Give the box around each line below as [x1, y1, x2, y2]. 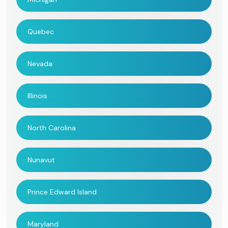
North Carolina [27, 123, 76, 132]
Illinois [27, 91, 47, 100]
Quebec [27, 26, 54, 36]
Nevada [27, 59, 52, 68]
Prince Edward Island [27, 187, 97, 196]
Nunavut [27, 155, 55, 164]
